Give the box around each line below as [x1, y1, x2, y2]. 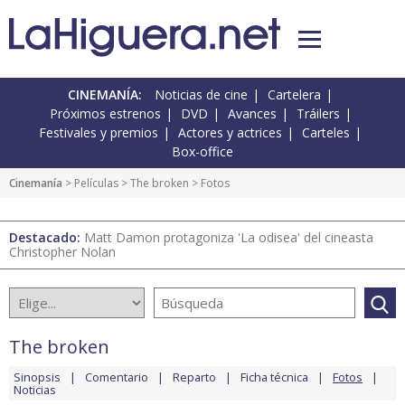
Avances [227, 105, 277, 123]
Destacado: [9, 229, 84, 247]
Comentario [85, 369, 148, 386]
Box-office [172, 143, 233, 161]
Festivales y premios [39, 124, 158, 142]
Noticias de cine [155, 86, 248, 104]
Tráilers [296, 105, 340, 123]
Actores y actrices [178, 124, 282, 142]
